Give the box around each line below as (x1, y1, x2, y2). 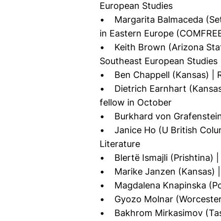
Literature (100, 139, 140, 149)
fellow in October (100, 97, 172, 108)
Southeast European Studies (100, 56, 218, 66)
